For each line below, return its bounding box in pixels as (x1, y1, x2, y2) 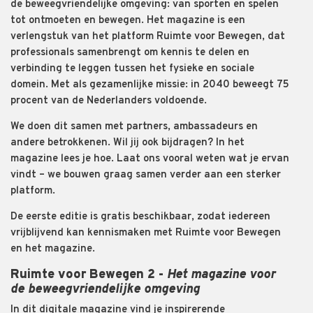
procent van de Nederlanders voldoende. (10, 94, 207, 108)
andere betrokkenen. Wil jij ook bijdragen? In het (10, 136, 245, 150)
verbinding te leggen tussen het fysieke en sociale (10, 62, 254, 76)
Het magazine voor (167, 267, 275, 284)
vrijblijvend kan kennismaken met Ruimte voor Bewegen (10, 226, 281, 240)
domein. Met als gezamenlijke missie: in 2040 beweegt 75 (10, 78, 289, 92)
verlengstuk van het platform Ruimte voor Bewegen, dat (10, 30, 285, 44)
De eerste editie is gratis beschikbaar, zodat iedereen (10, 210, 270, 224)
